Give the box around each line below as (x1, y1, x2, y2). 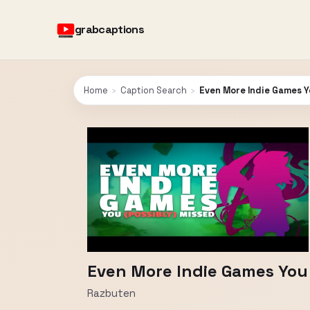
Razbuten (87, 286, 136, 300)
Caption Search (120, 84, 187, 96)
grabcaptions (75, 22, 145, 37)
